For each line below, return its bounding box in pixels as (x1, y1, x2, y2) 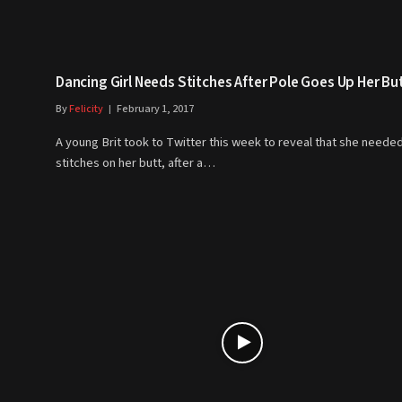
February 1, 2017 (117, 101, 194, 118)
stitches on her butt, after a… (56, 153, 215, 173)
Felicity (69, 101, 103, 118)
